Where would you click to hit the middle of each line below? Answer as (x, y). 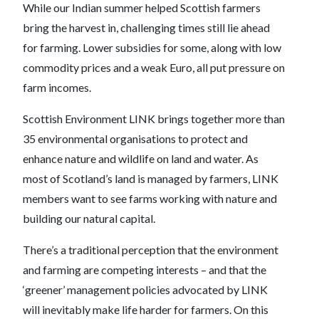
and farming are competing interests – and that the (145, 270)
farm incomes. (57, 87)
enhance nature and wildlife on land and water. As (141, 158)
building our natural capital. (89, 218)
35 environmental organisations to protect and (135, 138)
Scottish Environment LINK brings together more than (154, 119)
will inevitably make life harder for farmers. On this (146, 309)
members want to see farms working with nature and (150, 198)
